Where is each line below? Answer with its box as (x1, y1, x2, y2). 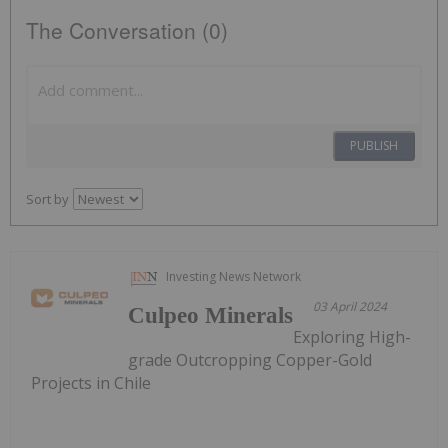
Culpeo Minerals (128, 303, 294, 329)
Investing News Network (166, 268, 302, 286)
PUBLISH (350, 137, 398, 155)
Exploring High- (293, 326, 412, 349)
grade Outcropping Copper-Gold (128, 349, 373, 372)
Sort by (26, 190, 69, 209)
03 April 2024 (313, 298, 388, 316)
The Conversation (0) (26, 15, 228, 46)
